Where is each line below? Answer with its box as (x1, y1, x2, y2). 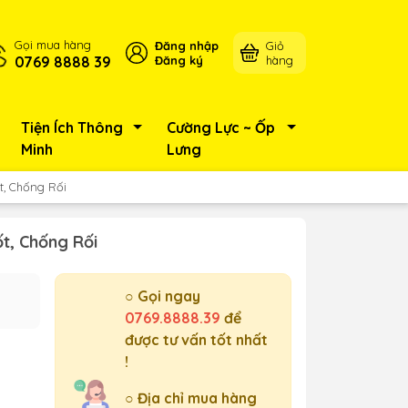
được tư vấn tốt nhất (125, 331, 268, 349)
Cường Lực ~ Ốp (167, 118, 276, 137)
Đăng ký (154, 53, 203, 67)
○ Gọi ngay (125, 287, 200, 305)
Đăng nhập (154, 38, 219, 53)
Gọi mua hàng (14, 37, 91, 52)
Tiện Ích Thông (20, 118, 123, 137)
